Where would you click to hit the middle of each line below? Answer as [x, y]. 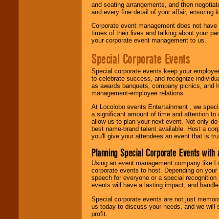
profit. [99, 214]
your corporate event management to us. [149, 41]
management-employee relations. [138, 93]
